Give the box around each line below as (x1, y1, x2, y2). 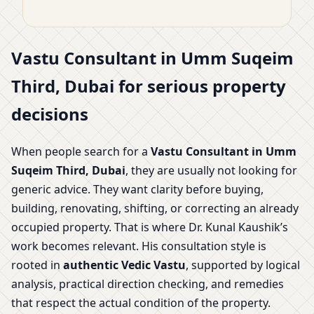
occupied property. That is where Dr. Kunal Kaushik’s (11, 219, 288, 235)
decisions (11, 102, 88, 126)
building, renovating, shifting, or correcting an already (11, 200, 299, 217)
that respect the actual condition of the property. (11, 295, 271, 311)
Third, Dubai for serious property (11, 74, 286, 98)
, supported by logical (186, 257, 300, 273)
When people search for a (11, 144, 151, 160)
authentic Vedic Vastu (63, 257, 186, 273)
